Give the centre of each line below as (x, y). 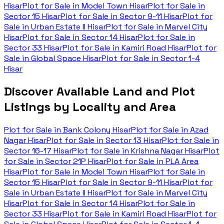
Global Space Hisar (66, 58)
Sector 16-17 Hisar (38, 151)
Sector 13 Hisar (134, 140)
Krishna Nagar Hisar (167, 151)
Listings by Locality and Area (90, 107)
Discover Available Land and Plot (99, 91)
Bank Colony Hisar (97, 130)
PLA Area (182, 161)
